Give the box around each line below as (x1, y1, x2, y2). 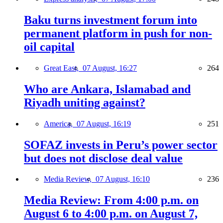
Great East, (44, 63, 83, 72)
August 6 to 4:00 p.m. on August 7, (24, 207, 198, 221)
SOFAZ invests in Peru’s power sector (24, 138, 218, 151)
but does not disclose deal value (24, 151, 183, 165)
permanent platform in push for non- (24, 26, 212, 40)
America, (44, 119, 77, 128)
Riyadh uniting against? (24, 96, 145, 109)
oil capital (24, 40, 75, 53)
